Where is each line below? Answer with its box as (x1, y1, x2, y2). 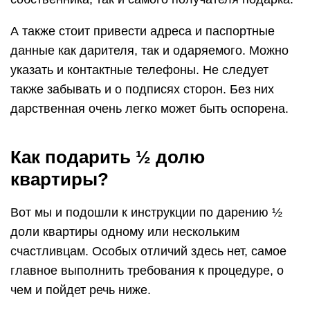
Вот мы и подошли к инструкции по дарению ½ (10, 206, 282, 219)
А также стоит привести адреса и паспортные (10, 24, 275, 38)
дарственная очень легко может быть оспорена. (10, 102, 289, 116)
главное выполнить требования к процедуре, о (10, 264, 284, 277)
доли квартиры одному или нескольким (10, 225, 239, 239)
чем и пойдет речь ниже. (10, 283, 151, 297)
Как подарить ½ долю (10, 147, 205, 167)
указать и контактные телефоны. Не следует (10, 63, 268, 77)
